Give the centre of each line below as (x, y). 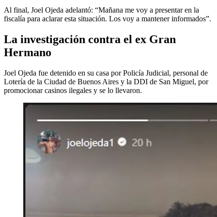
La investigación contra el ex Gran (90, 39)
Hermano (28, 52)
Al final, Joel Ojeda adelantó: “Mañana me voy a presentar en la (101, 10)
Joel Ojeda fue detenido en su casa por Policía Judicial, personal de (106, 73)
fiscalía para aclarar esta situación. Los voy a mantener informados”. (108, 18)
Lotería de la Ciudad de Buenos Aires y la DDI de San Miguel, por (106, 81)
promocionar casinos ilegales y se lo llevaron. (73, 90)
